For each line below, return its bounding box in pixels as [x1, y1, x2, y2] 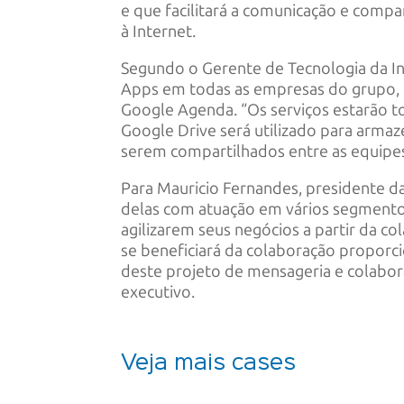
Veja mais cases [121, 353, 297, 374]
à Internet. [121, 22, 197, 42]
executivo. [121, 282, 196, 303]
